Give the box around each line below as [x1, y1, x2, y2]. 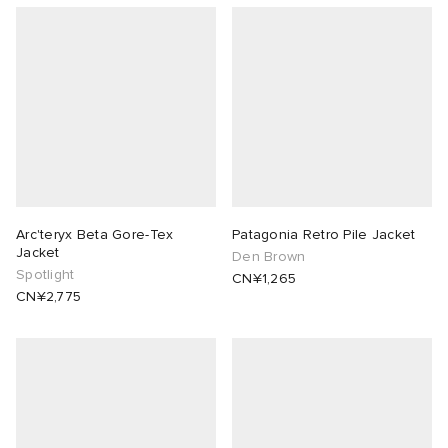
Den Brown [232, 248, 306, 266]
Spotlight [16, 266, 75, 284]
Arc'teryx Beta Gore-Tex [16, 226, 174, 244]
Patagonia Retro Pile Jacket [232, 226, 416, 244]
